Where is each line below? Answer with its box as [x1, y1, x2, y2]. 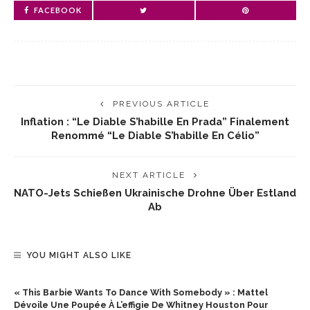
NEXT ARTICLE [112, 170, 185, 180]
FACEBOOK [34, 6, 82, 15]
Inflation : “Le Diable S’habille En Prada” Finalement [21, 116, 289, 127]
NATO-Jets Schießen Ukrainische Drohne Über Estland [14, 187, 296, 199]
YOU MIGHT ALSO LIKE [26, 250, 131, 260]
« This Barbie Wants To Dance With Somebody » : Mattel [14, 287, 268, 298]
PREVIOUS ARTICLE [113, 99, 210, 109]
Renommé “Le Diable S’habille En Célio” [51, 129, 259, 141]
